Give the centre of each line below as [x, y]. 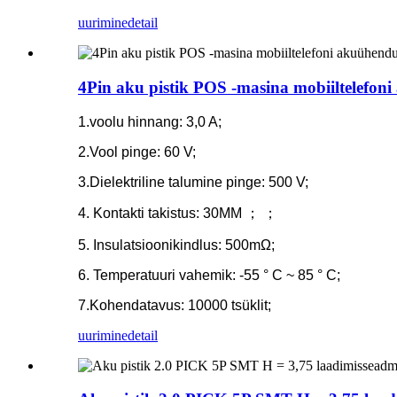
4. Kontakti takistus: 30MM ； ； [178, 213]
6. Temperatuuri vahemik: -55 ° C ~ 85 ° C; [209, 275]
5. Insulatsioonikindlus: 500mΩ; [176, 245]
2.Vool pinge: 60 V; [137, 152]
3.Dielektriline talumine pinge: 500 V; [193, 182]
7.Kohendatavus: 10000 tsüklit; [175, 305]
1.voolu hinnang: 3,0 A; [150, 121]
